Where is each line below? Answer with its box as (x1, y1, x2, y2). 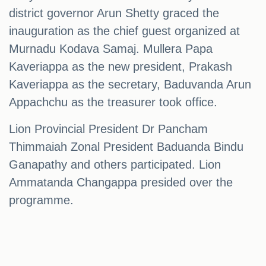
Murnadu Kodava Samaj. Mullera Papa (9, 42, 213, 55)
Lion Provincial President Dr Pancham (9, 122, 208, 135)
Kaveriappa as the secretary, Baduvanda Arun (9, 77, 251, 91)
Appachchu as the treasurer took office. (9, 95, 217, 109)
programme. (9, 193, 74, 207)
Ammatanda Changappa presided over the (9, 175, 233, 189)
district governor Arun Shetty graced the (9, 6, 219, 20)
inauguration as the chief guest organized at (9, 24, 240, 37)
